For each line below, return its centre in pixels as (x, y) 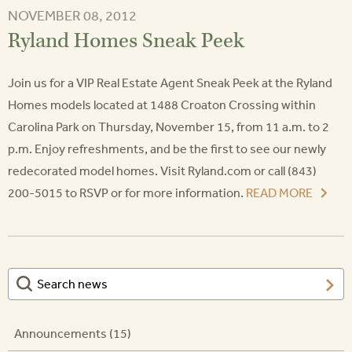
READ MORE (279, 192)
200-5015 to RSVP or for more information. (127, 192)
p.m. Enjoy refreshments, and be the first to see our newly (167, 148)
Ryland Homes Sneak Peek (126, 41)
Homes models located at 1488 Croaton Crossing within (162, 104)
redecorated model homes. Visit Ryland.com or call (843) (162, 170)
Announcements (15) (73, 333)
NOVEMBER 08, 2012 (72, 15)
